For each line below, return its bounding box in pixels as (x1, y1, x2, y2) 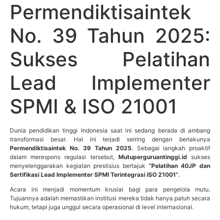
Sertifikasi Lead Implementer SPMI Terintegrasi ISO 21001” (10, 170, 178, 178)
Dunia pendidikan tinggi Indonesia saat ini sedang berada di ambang (10, 126, 210, 134)
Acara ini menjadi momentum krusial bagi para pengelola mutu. (10, 185, 210, 193)
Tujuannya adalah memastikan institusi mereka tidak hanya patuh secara (10, 194, 210, 202)
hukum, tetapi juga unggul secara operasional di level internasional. (10, 203, 193, 211)
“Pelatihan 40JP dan (148, 162, 211, 169)
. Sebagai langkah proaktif (131, 144, 211, 152)
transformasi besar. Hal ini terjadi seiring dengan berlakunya (10, 135, 210, 143)
